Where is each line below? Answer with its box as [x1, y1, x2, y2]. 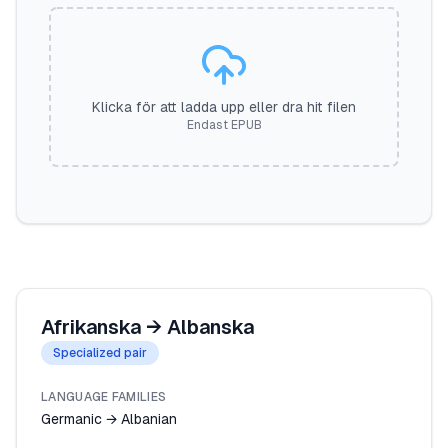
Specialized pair [53, 346, 147, 360]
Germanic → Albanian [41, 411, 177, 427]
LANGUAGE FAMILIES [41, 390, 167, 404]
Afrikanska [41, 316, 141, 338]
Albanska [167, 316, 254, 338]
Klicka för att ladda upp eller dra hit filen [92, 99, 356, 115]
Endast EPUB [186, 118, 262, 132]
